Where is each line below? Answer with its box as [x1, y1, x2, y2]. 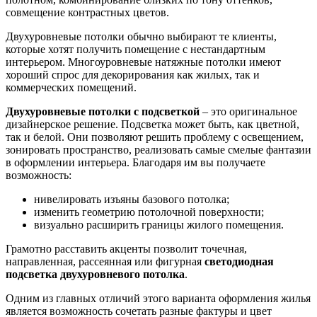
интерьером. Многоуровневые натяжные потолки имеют [6, 55, 281, 68]
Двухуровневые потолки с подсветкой [6, 105, 200, 117]
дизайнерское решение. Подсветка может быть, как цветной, [6, 117, 299, 130]
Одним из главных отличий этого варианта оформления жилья [6, 292, 311, 304]
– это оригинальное [200, 105, 297, 117]
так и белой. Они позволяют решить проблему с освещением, [6, 130, 304, 143]
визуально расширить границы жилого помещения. [34, 218, 284, 231]
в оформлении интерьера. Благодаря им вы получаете [6, 156, 265, 168]
